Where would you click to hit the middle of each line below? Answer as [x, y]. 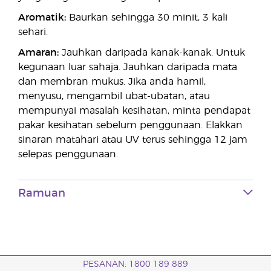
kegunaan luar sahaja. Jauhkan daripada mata [128, 67]
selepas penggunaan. [68, 155]
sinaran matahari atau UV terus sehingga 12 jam [133, 140]
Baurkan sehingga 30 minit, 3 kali [147, 18]
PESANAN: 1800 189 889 [135, 265]
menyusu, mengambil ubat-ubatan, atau [114, 96]
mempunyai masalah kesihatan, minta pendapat [134, 111]
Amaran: [38, 53]
